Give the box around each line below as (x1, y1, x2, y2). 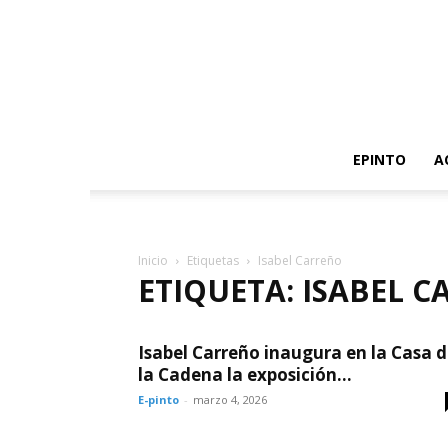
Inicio (138, 252, 168, 269)
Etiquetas (187, 252, 239, 269)
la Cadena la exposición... (138, 363, 352, 386)
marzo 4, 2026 (193, 392, 267, 407)
